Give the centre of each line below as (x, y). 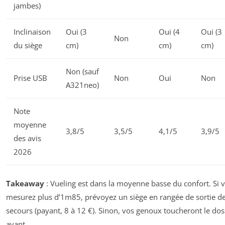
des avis (27, 138)
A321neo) (82, 85)
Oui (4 (169, 32)
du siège (28, 45)
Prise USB (30, 78)
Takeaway (25, 183)
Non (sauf (82, 72)
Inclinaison (32, 32)
